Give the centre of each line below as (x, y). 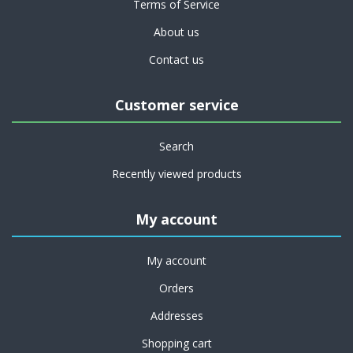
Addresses (176, 316)
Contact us (176, 60)
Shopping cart (176, 344)
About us (176, 32)
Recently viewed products (176, 174)
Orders (176, 288)
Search (176, 147)
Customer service (176, 105)
